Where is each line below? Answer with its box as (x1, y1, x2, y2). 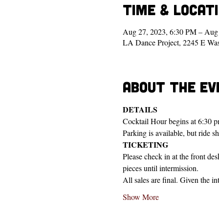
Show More (122, 192, 159, 202)
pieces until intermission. (122, 163, 198, 173)
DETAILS (122, 104, 157, 115)
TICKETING (122, 139, 168, 150)
